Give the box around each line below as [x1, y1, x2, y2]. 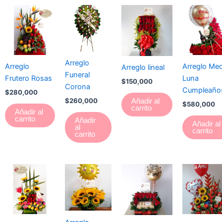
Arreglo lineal [121, 63, 165, 72]
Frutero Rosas [5, 74, 52, 83]
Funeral [65, 70, 90, 80]
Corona [65, 82, 90, 92]
